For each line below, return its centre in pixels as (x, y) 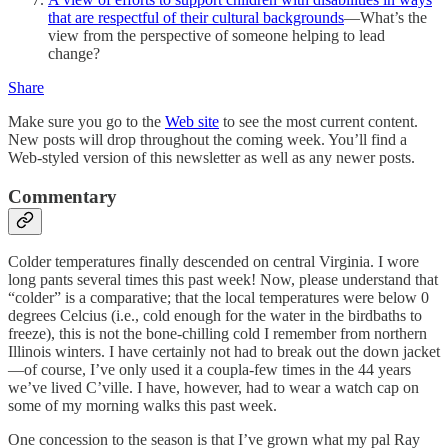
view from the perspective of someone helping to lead (216, 35)
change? (74, 53)
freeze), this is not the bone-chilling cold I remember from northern (217, 334)
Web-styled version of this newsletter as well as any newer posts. (211, 157)
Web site (192, 121)
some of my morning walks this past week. (142, 406)
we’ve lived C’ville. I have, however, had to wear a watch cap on (213, 388)
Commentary (62, 196)
